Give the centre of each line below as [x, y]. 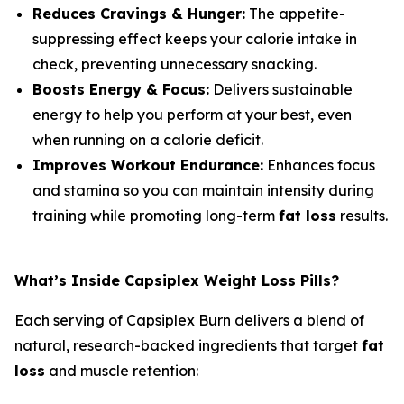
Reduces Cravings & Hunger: [139, 14]
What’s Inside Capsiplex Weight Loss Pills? [177, 281]
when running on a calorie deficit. [148, 140]
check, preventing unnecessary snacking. [174, 64]
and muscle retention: [122, 371]
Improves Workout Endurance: [148, 165]
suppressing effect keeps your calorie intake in [195, 39]
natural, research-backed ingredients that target [188, 346]
